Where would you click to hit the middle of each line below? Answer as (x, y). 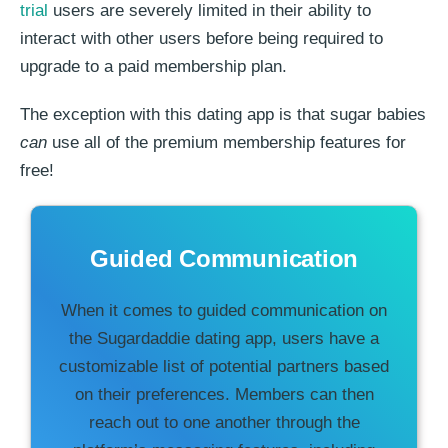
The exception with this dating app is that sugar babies (223, 115)
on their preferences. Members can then (224, 395)
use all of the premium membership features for (226, 143)
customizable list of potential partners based (224, 367)
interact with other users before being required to (201, 39)
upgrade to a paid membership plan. (153, 67)
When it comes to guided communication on (224, 311)
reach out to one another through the (224, 423)
